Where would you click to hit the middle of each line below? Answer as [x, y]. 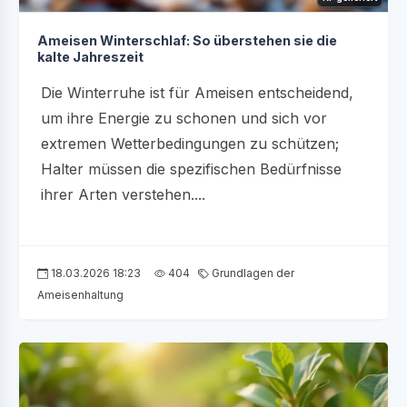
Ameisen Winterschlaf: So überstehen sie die [187, 41]
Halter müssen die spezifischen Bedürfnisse [191, 169]
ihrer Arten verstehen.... [123, 195]
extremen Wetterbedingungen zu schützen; [190, 144]
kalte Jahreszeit [90, 57]
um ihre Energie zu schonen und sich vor [184, 119]
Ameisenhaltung [80, 295]
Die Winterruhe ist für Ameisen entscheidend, [197, 93]
